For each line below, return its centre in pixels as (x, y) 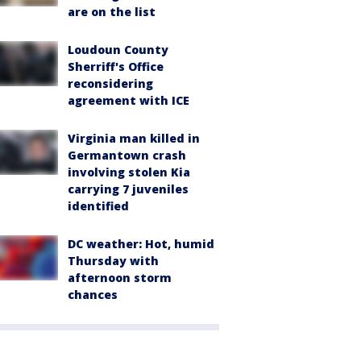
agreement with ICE (129, 100)
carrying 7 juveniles (128, 189)
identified (98, 206)
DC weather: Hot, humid (141, 244)
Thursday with (113, 261)
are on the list (112, 12)
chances (93, 295)
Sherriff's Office (116, 66)
